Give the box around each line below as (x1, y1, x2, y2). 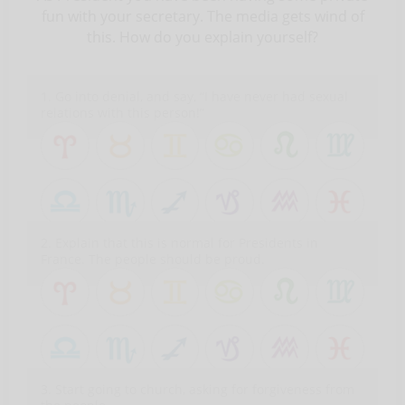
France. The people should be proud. (41, 250, 265, 268)
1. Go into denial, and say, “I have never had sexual (41, 88, 348, 105)
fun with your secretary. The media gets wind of (41, 6, 364, 26)
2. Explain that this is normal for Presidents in (41, 234, 318, 251)
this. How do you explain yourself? (87, 27, 318, 47)
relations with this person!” (41, 104, 204, 121)
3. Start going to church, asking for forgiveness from (41, 381, 354, 398)
